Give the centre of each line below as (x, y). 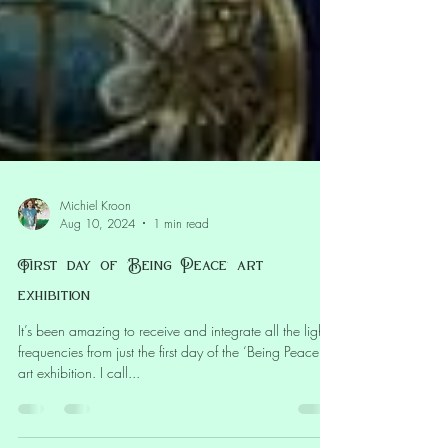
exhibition (54, 404)
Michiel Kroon (95, 315)
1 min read (181, 333)
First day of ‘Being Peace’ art (141, 374)
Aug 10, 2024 (97, 333)
